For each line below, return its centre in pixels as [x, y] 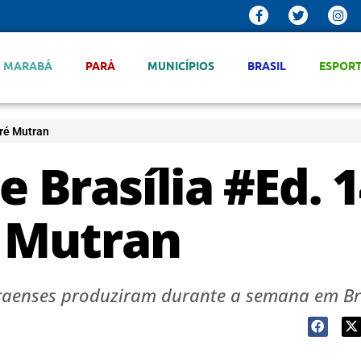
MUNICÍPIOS [181, 65]
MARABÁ [27, 65]
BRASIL [267, 65]
